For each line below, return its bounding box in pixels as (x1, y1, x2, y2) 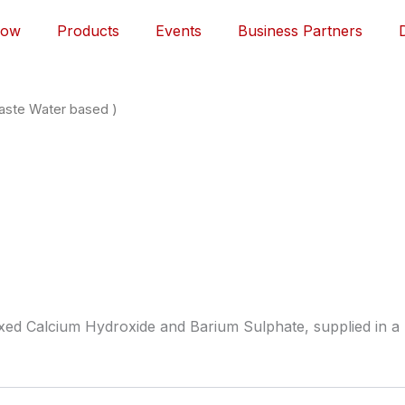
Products (56, 22, 119, 41)
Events (155, 22, 202, 41)
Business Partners (237, 22, 363, 41)
